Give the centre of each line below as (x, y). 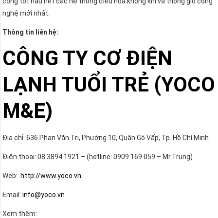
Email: (12, 195)
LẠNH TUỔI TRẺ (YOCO (109, 84)
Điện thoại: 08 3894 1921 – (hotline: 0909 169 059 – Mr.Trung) (98, 157)
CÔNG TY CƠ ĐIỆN (87, 58)
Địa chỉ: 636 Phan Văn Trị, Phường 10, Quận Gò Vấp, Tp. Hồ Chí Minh (106, 138)
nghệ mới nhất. (26, 13)
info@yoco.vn (44, 195)
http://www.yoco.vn (51, 176)
